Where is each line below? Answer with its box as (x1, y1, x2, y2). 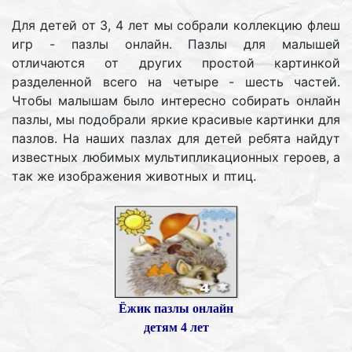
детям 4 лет (143, 321, 209, 335)
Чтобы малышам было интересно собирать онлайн (12, 93, 340, 109)
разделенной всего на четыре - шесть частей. (12, 74, 340, 90)
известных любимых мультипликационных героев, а (12, 149, 340, 166)
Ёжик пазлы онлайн (119, 302, 233, 316)
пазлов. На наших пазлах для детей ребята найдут (12, 130, 340, 147)
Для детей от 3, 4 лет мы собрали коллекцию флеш (12, 17, 340, 34)
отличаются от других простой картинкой (12, 55, 340, 71)
